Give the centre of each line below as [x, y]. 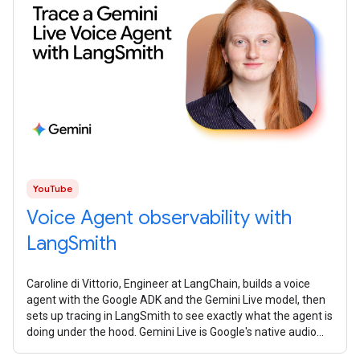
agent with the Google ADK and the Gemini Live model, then [176, 299]
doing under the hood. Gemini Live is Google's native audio [172, 331]
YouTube [53, 188]
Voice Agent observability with [159, 217]
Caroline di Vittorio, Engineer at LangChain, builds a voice [168, 283]
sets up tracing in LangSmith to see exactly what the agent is [180, 315]
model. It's [52, 348]
